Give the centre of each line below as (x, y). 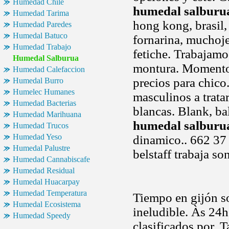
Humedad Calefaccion (49, 69)
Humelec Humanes (44, 92)
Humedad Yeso (37, 137)
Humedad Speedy (42, 215)
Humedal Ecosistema (47, 204)
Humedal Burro (38, 81)
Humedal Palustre (41, 148)
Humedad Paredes (42, 24)
